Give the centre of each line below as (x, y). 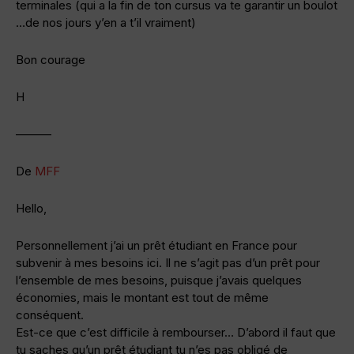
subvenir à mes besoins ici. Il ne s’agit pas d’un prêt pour (168, 262)
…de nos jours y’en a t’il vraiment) (106, 22)
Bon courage (51, 59)
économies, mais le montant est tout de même (142, 297)
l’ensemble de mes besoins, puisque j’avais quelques (159, 280)
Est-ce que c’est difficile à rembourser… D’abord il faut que (176, 332)
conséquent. (50, 314)
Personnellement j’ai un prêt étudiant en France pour (156, 245)
